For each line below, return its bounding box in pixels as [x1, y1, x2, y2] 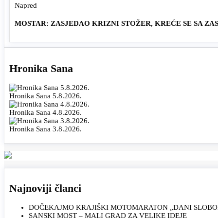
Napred [15, 1, 37, 9]
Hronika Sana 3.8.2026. [9, 125, 82, 133]
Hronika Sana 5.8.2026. [9, 91, 82, 100]
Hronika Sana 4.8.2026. [9, 108, 82, 116]
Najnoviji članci [9, 182, 81, 195]
